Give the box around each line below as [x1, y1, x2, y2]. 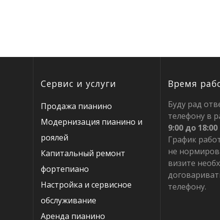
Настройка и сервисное [41, 179, 132, 190]
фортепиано [41, 164, 89, 174]
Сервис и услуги [41, 78, 117, 89]
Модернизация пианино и [41, 116, 143, 127]
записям [40, 11, 120, 38]
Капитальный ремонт [41, 148, 126, 159]
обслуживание [41, 195, 97, 206]
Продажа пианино [41, 101, 112, 111]
